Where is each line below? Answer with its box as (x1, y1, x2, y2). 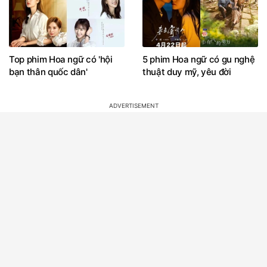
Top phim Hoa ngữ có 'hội (9, 53, 113, 65)
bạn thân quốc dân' (9, 66, 88, 77)
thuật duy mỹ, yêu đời (142, 66, 231, 77)
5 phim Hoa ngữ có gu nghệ (142, 53, 255, 65)
